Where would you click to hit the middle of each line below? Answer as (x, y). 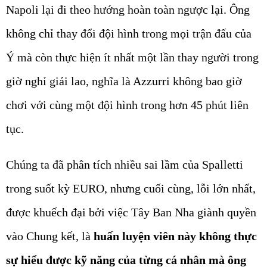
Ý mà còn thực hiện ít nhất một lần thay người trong (132, 58)
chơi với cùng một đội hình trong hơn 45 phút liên (127, 105)
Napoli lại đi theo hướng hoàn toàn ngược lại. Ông (128, 10)
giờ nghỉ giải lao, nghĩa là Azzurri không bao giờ (124, 81)
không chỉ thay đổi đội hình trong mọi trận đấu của (129, 34)
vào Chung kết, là (50, 236)
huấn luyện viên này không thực (175, 236)
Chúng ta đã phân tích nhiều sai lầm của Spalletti (125, 165)
